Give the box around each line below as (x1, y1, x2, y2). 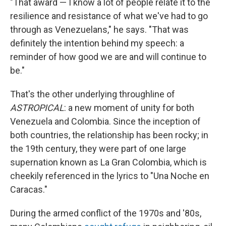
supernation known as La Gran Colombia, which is (10, 156, 207, 167)
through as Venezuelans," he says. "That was (10, 24, 189, 35)
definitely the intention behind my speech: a (10, 37, 184, 48)
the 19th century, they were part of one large (10, 143, 186, 154)
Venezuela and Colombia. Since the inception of (10, 116, 201, 127)
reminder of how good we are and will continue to (10, 51, 206, 62)
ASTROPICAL (10, 102, 64, 113)
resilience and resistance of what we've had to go (10, 10, 208, 21)
